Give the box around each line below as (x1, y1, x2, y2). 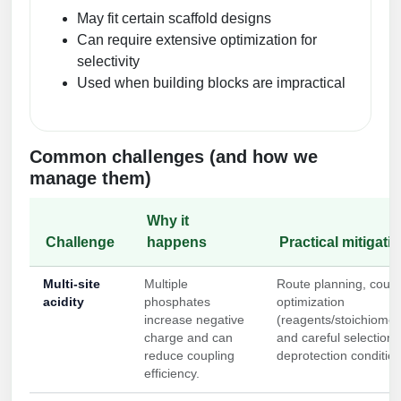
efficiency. (144, 367, 200, 381)
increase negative (144, 313, 244, 328)
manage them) (30, 168, 151, 189)
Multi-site (43, 277, 100, 292)
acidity (43, 295, 84, 310)
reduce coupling (144, 349, 235, 363)
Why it (147, 213, 189, 229)
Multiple (144, 277, 188, 292)
